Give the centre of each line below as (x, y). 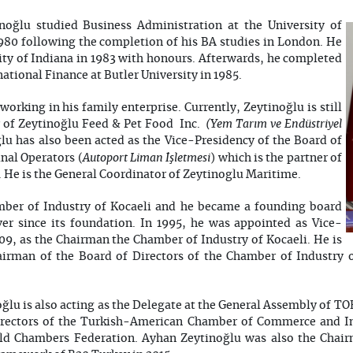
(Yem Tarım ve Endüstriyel (273, 124)
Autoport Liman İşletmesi (147, 158)
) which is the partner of (277, 159)
